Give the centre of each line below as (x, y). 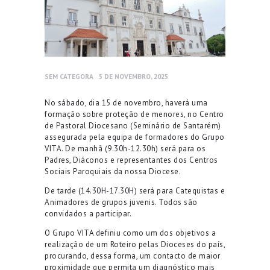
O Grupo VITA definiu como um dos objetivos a (130, 233)
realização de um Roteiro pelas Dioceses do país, (135, 244)
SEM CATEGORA (69, 77)
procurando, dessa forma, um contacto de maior (133, 256)
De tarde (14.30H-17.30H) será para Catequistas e (135, 190)
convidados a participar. (88, 213)
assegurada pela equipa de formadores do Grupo (135, 137)
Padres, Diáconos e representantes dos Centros (131, 160)
